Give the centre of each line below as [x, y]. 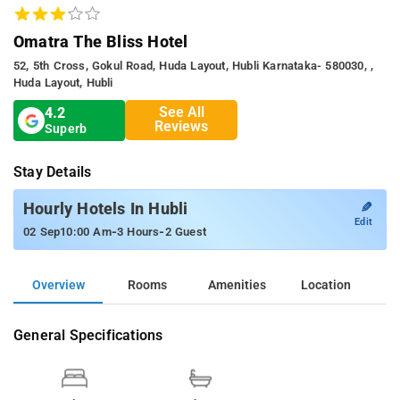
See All [181, 112]
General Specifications [88, 335]
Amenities [237, 285]
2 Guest [186, 231]
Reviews [182, 127]
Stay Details [53, 171]
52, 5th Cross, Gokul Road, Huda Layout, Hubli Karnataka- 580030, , [194, 65]
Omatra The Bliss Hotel [101, 41]
